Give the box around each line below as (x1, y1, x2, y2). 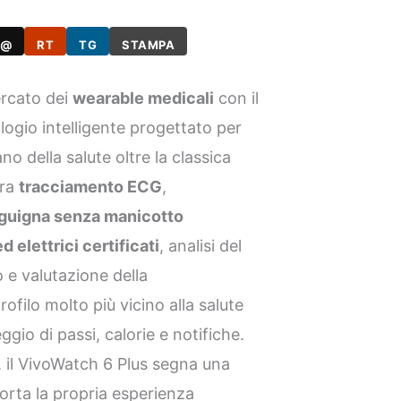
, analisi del (159, 236, 243, 256)
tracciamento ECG (19, 177, 163, 197)
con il (214, 89, 260, 108)
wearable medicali (73, 89, 215, 108)
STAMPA (122, 37, 175, 52)
